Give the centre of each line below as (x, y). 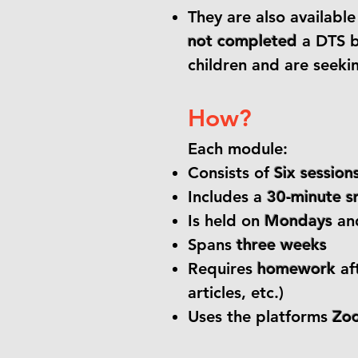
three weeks (282, 245)
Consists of (229, 173)
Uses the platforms (260, 316)
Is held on (226, 221)
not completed (243, 41)
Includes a (227, 197)
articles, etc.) (236, 292)
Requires (223, 268)
